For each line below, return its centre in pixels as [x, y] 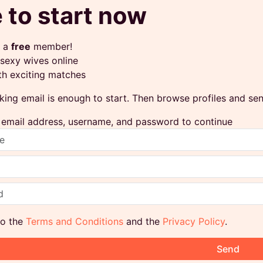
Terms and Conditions [74, 221]
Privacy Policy [193, 221]
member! [51, 46]
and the [143, 221]
